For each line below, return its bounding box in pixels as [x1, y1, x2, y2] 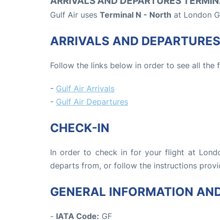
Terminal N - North [100, 10, 171, 20]
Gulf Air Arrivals [56, 83, 114, 94]
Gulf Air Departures [56, 97, 128, 107]
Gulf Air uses [50, 10, 100, 20]
